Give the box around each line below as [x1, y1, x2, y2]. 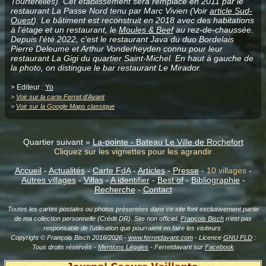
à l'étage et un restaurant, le [11, 24, 119, 34]
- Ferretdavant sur [148, 243, 205, 251]
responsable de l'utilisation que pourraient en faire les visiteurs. [43, 224, 223, 232]
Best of [157, 175, 183, 185]
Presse [172, 165, 199, 175]
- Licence [192, 233, 223, 241]
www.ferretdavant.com [128, 233, 193, 241]
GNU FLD [223, 233, 252, 241]
